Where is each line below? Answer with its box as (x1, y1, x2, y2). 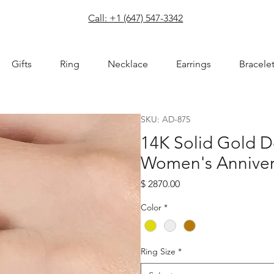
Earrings (176, 58, 211, 70)
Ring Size (140, 245, 176, 257)
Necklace (107, 58, 148, 70)
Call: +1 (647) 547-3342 (88, 12, 183, 24)
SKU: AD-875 (140, 113, 190, 125)
